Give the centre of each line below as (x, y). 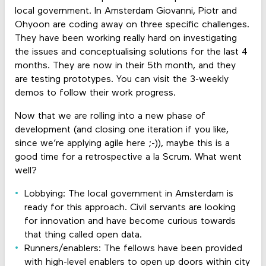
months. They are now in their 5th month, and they (125, 66)
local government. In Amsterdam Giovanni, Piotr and (126, 11)
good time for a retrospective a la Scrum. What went (128, 157)
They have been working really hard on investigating (126, 38)
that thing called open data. (83, 235)
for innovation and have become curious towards (130, 221)
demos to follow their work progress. (95, 93)
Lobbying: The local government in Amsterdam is (129, 194)
